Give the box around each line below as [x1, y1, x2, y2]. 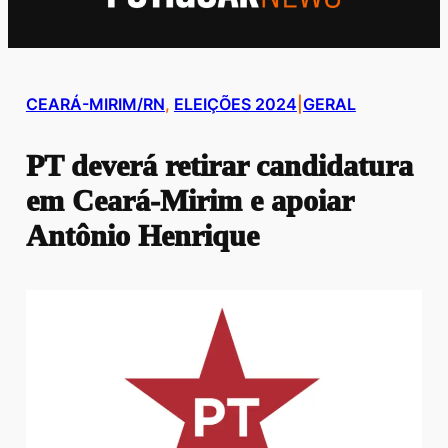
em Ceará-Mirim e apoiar [25, 184, 353, 218]
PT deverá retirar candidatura [25, 149, 413, 183]
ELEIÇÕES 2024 [173, 94, 297, 114]
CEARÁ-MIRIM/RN [25, 94, 165, 114]
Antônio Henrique [25, 219, 259, 253]
